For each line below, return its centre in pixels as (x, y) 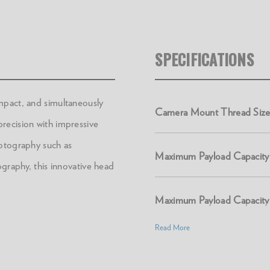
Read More (173, 228)
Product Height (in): (197, 244)
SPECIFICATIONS (204, 59)
